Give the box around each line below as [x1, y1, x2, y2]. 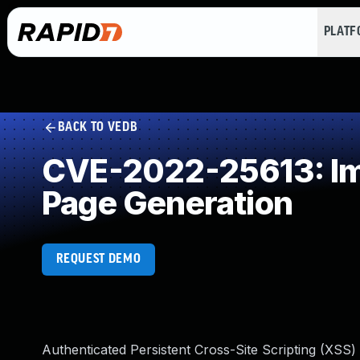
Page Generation [42, 183, 292, 223]
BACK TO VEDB [57, 121, 138, 134]
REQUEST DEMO [55, 252, 141, 266]
